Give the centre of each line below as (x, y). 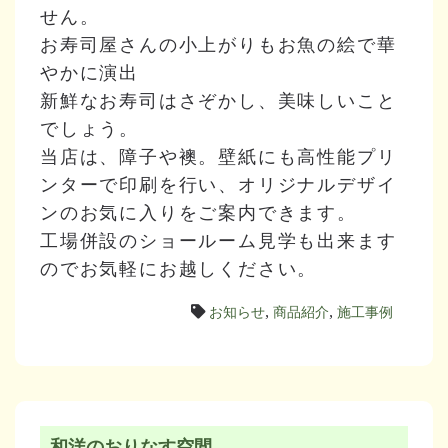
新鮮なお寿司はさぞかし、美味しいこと (218, 100)
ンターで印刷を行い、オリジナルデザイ (218, 184)
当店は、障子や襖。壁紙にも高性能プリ (218, 156)
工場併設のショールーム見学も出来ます (218, 240)
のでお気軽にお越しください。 (179, 268)
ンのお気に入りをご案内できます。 (198, 212)
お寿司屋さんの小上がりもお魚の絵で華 (218, 44)
